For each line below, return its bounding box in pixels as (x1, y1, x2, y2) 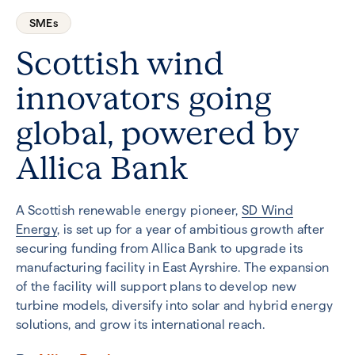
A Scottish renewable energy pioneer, (16, 203, 242, 219)
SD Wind (241, 203, 294, 219)
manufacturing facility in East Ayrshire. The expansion (16, 260, 330, 276)
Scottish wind (16, 44, 223, 85)
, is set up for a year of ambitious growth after (56, 222, 325, 238)
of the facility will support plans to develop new (16, 279, 297, 295)
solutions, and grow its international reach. (16, 317, 265, 333)
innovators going (16, 78, 272, 120)
